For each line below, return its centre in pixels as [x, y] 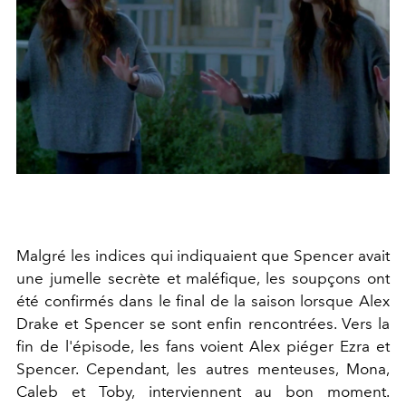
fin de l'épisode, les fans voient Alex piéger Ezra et [203, 346]
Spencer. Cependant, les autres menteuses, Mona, [203, 368]
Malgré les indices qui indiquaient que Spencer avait [203, 255]
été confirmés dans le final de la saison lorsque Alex [203, 300]
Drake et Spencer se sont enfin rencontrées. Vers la [203, 323]
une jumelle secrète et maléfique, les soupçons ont [203, 278]
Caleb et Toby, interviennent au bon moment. [203, 391]
